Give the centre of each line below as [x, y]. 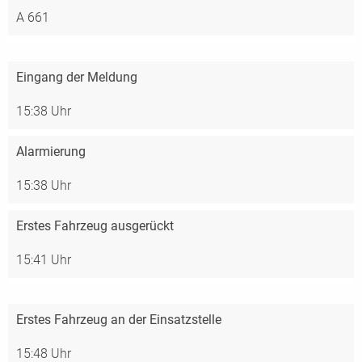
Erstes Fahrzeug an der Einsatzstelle [119, 320]
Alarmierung [51, 152]
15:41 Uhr [44, 260]
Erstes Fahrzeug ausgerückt [95, 226]
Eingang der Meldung [77, 77]
